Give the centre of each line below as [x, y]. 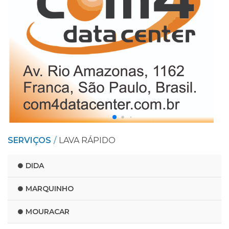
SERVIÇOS [29, 140]
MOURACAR [48, 212]
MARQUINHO [50, 189]
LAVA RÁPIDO [87, 140]
